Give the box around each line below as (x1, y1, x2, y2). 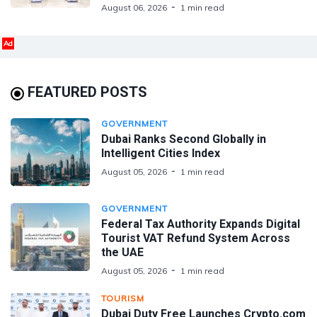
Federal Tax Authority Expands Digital (101, 217, 300, 231)
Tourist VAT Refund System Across (101, 231, 290, 245)
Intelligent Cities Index (101, 146, 220, 160)
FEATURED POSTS (28, 83, 147, 100)
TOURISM (101, 292, 144, 304)
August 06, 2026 (101, 1, 167, 13)
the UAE (101, 245, 144, 259)
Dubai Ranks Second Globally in (101, 132, 266, 146)
